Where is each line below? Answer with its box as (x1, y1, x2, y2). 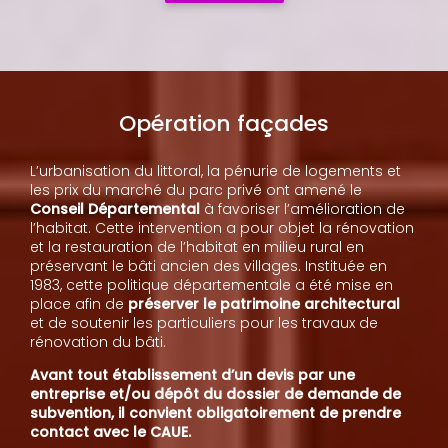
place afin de (30, 294, 129, 315)
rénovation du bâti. (30, 332, 167, 353)
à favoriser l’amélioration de (200, 199, 406, 220)
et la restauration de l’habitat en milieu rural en (30, 237, 365, 258)
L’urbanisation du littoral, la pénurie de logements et (30, 161, 402, 182)
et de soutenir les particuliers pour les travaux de (30, 313, 379, 334)
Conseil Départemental (30, 199, 201, 220)
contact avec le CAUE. (30, 422, 192, 443)
